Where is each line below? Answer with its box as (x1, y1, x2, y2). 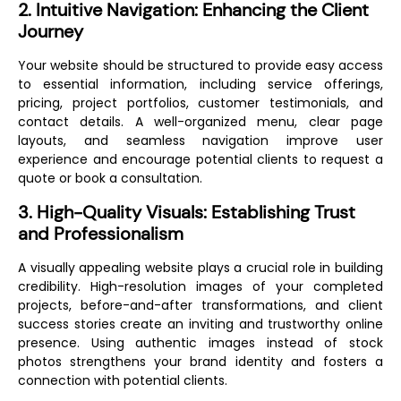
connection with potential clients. (18, 371, 227, 389)
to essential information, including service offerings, (18, 75, 383, 94)
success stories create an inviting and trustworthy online (18, 314, 383, 333)
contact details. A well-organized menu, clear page (18, 113, 383, 132)
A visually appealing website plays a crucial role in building (18, 258, 383, 277)
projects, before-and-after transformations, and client (18, 295, 383, 314)
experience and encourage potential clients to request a (18, 150, 383, 169)
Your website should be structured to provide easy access (18, 56, 383, 75)
